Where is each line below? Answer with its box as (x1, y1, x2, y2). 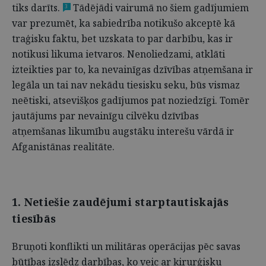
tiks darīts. (12, 1, 60, 14)
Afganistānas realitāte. (12, 140, 115, 153)
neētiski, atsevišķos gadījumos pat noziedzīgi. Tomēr (12, 94, 249, 107)
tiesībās (12, 211, 56, 226)
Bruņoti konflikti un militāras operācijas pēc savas (12, 240, 240, 253)
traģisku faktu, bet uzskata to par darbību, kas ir (12, 32, 233, 45)
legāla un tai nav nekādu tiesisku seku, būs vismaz (12, 78, 240, 91)
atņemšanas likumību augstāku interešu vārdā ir (12, 125, 234, 138)
